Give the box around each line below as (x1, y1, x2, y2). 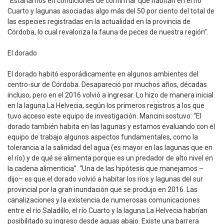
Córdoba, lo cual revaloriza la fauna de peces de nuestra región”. (7, 28, 208, 36)
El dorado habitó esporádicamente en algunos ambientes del (7, 70, 198, 78)
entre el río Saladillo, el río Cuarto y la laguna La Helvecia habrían (7, 206, 207, 215)
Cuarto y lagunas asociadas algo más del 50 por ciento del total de (7, 7, 214, 15)
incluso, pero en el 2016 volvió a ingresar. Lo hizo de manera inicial (7, 91, 213, 99)
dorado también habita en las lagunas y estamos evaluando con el (7, 122, 215, 131)
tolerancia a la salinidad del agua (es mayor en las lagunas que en (7, 143, 212, 152)
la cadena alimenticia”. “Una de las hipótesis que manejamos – (7, 164, 203, 173)
